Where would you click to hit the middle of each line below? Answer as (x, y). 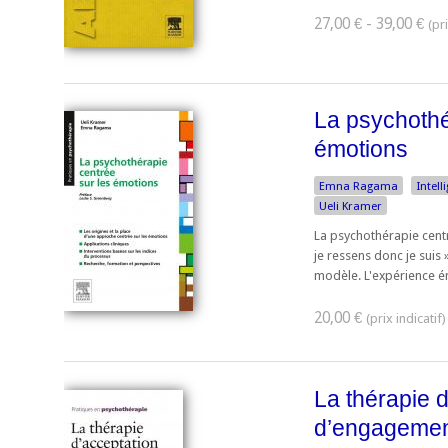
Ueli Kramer (350, 206)
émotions (361, 149)
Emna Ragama (358, 186)
